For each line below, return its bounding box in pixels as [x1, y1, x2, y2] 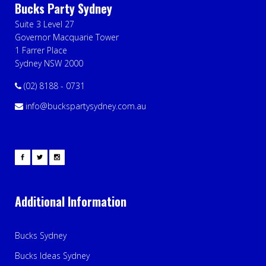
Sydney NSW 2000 [15, 57, 83, 69]
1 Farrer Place [15, 44, 67, 56]
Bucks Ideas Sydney [15, 249, 90, 261]
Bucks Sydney [15, 229, 66, 241]
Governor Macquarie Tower [15, 31, 119, 43]
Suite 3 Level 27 [15, 18, 74, 30]
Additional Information [15, 192, 126, 210]
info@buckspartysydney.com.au [23, 100, 146, 112]
